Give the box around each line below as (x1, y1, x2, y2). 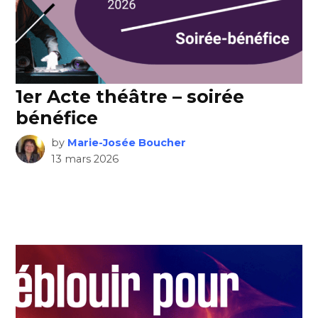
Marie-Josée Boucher (67, 136, 186, 149)
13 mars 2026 (50, 152, 119, 165)
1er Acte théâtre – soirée (16, 85, 245, 107)
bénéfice (16, 106, 99, 128)
